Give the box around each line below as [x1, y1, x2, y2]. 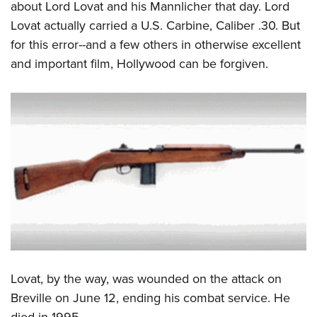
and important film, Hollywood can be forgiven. [11, 54, 268, 74]
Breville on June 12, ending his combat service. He [11, 288, 290, 307]
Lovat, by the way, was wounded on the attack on [11, 269, 282, 288]
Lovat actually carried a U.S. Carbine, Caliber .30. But [11, 16, 300, 35]
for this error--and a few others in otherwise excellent [11, 35, 301, 54]
